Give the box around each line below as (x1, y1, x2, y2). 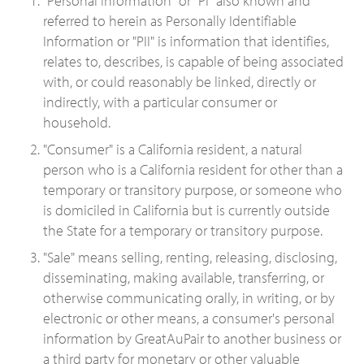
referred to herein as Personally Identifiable (43, 11, 297, 30)
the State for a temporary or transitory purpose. (43, 221, 323, 240)
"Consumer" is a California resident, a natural (43, 140, 302, 158)
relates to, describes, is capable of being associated (43, 52, 344, 71)
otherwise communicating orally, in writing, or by (43, 288, 335, 307)
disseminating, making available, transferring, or (43, 268, 324, 287)
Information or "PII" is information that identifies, (43, 32, 329, 50)
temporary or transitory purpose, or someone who (43, 180, 342, 199)
